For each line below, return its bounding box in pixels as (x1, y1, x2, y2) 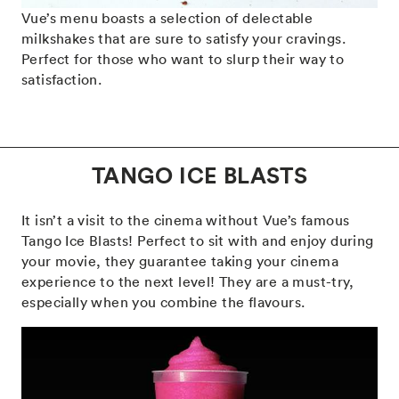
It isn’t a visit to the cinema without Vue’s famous (21, 211, 350, 230)
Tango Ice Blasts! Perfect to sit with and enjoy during (21, 232, 374, 250)
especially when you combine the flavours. (21, 293, 305, 312)
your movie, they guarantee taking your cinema (21, 252, 338, 271)
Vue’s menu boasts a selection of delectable (21, 9, 313, 28)
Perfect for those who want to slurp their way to (21, 50, 345, 69)
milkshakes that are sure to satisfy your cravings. (21, 29, 346, 48)
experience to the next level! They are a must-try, (21, 273, 354, 291)
